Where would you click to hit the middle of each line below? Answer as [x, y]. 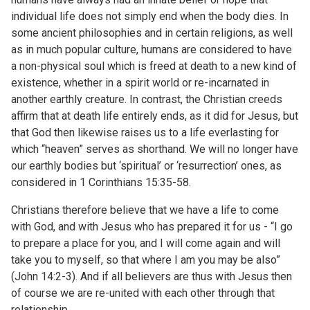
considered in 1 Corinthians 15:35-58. [101, 182]
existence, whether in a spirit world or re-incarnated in [140, 83]
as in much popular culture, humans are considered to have [152, 49]
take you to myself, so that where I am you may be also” [146, 260]
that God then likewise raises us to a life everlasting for [145, 133]
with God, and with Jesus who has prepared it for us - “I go [152, 227]
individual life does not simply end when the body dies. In [150, 16]
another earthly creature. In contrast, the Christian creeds [147, 99]
